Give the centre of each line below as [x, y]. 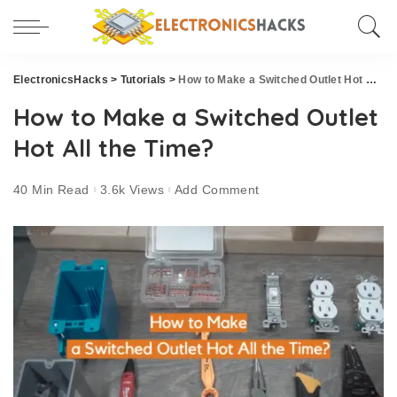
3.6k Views [132, 189]
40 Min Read [51, 189]
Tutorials [143, 80]
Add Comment [217, 189]
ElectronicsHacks [61, 80]
